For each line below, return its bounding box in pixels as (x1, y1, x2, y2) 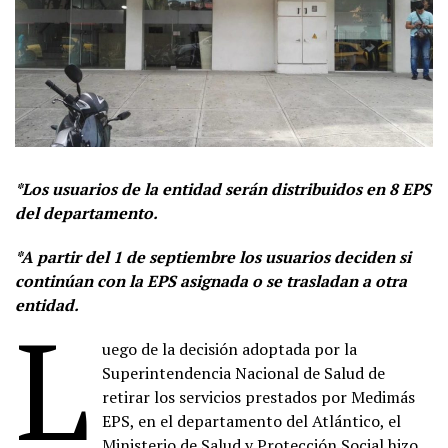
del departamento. (15, 201, 158, 224)
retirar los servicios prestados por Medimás (102, 385, 416, 408)
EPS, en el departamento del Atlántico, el (102, 409, 402, 432)
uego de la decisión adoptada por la (102, 337, 358, 360)
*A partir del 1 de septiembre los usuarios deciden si (15, 245, 411, 268)
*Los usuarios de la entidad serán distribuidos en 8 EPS (15, 177, 431, 200)
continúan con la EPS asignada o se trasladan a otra (15, 269, 407, 292)
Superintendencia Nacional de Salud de (102, 361, 386, 384)
